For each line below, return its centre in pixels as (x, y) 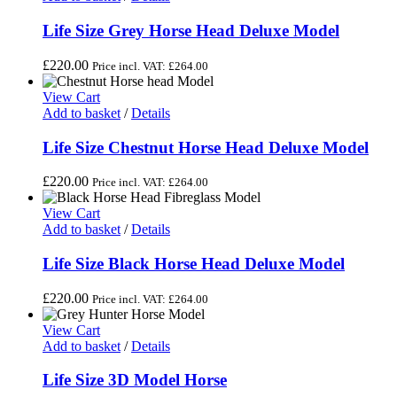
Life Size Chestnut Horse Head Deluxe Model (206, 147)
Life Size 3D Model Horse (135, 380)
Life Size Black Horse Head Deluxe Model (194, 264)
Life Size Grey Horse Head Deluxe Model (191, 31)
